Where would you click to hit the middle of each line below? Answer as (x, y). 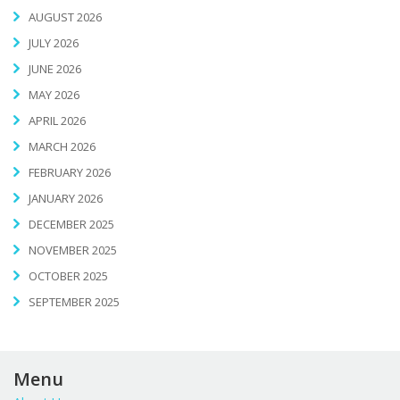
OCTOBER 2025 (68, 276)
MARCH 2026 (62, 147)
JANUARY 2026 (66, 199)
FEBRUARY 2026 (70, 173)
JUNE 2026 (55, 69)
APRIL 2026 (57, 121)
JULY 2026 (54, 43)
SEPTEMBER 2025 (74, 302)
